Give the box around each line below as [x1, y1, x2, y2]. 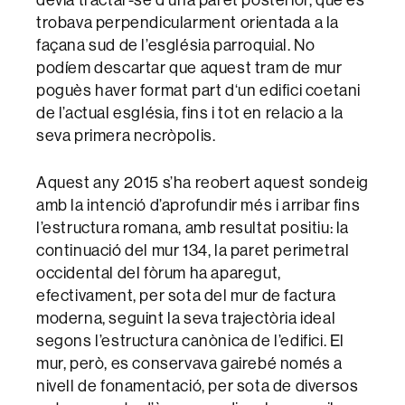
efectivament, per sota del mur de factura [36, 285, 336, 306]
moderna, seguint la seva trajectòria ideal [36, 307, 336, 329]
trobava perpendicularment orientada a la [36, 12, 340, 33]
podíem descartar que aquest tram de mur [36, 57, 343, 79]
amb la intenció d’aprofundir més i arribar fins [36, 194, 361, 216]
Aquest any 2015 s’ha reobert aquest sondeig [36, 172, 369, 193]
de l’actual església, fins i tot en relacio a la [36, 102, 344, 124]
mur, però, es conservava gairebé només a [36, 353, 344, 374]
